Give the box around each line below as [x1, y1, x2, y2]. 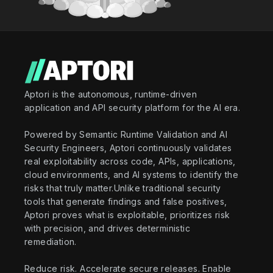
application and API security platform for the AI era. [24, 102, 241, 113]
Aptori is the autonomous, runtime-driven [24, 88, 197, 99]
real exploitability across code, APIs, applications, [24, 155, 236, 166]
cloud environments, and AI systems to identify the [24, 169, 238, 180]
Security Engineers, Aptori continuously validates [24, 142, 232, 153]
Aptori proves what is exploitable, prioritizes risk [24, 209, 230, 220]
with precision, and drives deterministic [24, 222, 190, 233]
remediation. [24, 236, 77, 247]
